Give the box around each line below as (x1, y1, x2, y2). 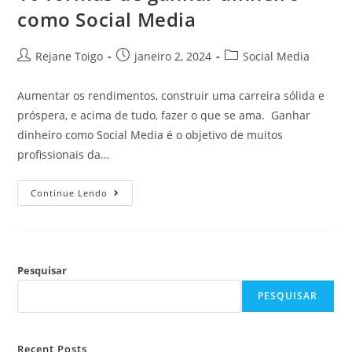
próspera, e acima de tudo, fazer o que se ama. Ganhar (17, 107, 311, 123)
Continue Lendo (31, 186, 108, 199)
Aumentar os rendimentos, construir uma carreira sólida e (17, 87, 325, 103)
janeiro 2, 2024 (134, 48, 212, 64)
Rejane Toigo (35, 48, 104, 64)
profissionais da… (17, 146, 110, 162)
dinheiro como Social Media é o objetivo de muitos (17, 126, 284, 142)
